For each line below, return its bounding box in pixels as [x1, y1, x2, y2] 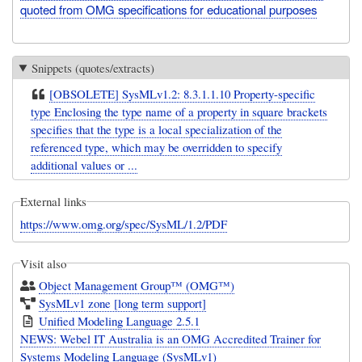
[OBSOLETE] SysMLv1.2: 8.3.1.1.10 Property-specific [49, 86, 316, 102]
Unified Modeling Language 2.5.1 [39, 313, 200, 330]
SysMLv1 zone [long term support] [39, 295, 207, 312]
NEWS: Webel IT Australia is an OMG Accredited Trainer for [20, 330, 322, 347]
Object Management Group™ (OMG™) [39, 277, 235, 294]
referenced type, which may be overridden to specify [31, 139, 283, 155]
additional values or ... [31, 157, 138, 173]
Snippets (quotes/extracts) [32, 59, 155, 76]
